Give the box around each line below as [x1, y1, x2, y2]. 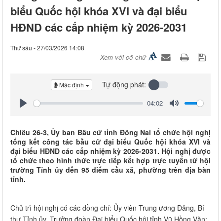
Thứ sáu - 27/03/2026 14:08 [10, 43, 84, 52]
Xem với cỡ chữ [100, 52, 146, 62]
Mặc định [59, 80, 84, 89]
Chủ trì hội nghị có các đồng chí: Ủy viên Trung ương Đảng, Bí [10, 203, 204, 213]
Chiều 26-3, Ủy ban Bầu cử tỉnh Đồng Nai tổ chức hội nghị [10, 127, 211, 138]
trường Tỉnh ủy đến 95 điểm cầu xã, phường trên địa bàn [10, 165, 211, 175]
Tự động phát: [102, 79, 146, 90]
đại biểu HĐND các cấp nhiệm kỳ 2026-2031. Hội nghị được [10, 146, 211, 156]
